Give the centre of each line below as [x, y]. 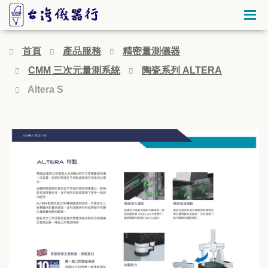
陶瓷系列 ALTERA [182, 70]
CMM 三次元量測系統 [74, 70]
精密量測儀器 [151, 51]
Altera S [45, 89]
